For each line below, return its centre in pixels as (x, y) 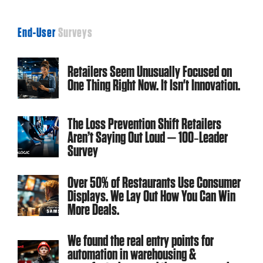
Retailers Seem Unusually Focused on (150, 72)
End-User (37, 33)
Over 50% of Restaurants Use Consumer (154, 182)
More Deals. (93, 209)
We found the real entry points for (141, 241)
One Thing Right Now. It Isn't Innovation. (154, 85)
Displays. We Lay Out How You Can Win (151, 195)
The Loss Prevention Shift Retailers (144, 123)
